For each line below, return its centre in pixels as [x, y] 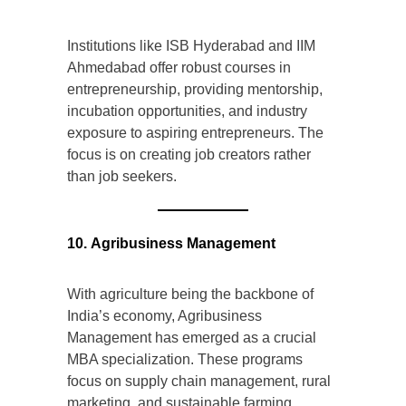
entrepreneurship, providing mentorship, [195, 90]
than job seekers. [122, 177]
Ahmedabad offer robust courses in [179, 68]
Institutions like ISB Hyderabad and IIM [191, 46]
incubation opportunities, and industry [187, 111]
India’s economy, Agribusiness [164, 316]
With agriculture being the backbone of [190, 295]
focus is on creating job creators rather [189, 155]
